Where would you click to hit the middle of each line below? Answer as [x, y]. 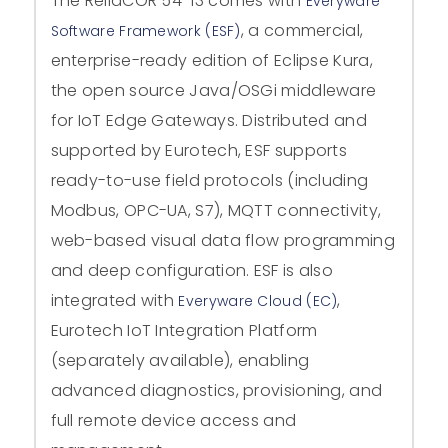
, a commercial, [302, 30]
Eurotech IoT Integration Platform [184, 330]
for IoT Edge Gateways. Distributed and [208, 120]
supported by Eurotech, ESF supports [199, 150]
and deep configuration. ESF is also [192, 270]
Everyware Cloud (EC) [258, 300]
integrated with [114, 300]
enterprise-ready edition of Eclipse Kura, [211, 60]
